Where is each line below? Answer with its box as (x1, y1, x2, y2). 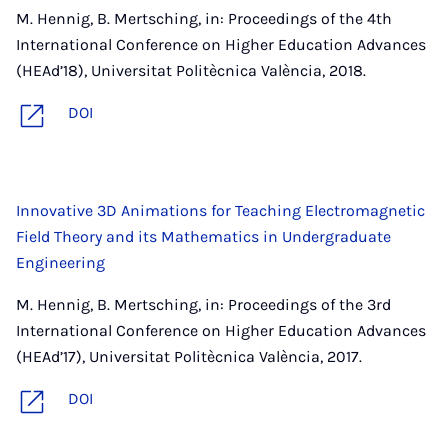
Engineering (16, 253, 105, 272)
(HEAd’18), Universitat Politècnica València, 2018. (16, 61, 366, 80)
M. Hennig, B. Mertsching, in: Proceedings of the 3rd (16, 295, 391, 314)
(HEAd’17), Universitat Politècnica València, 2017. (16, 347, 362, 366)
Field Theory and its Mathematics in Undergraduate (16, 227, 391, 246)
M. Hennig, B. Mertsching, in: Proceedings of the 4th (16, 9, 392, 28)
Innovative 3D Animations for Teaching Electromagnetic (16, 201, 425, 220)
